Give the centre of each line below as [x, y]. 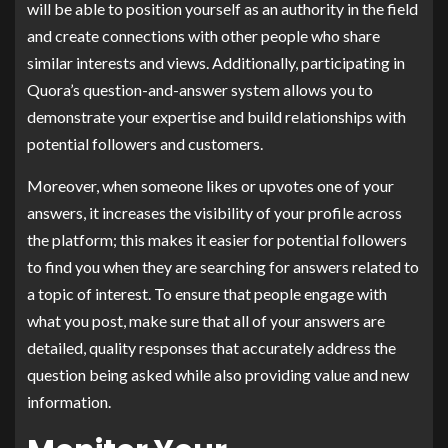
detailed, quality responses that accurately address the [211, 347]
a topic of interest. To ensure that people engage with [207, 293]
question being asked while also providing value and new [218, 374]
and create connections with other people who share [203, 35]
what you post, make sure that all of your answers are [206, 320]
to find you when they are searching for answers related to [223, 266]
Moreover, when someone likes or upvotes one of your [210, 185]
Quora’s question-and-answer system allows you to [200, 89]
